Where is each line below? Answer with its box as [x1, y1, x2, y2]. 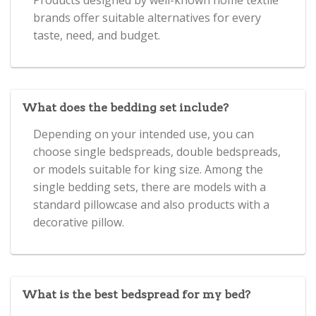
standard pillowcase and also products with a [33, 196, 269, 212]
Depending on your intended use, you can [33, 126, 254, 142]
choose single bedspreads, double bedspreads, [33, 143, 281, 159]
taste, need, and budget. [33, 27, 160, 43]
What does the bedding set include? [22, 100, 229, 114]
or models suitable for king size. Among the [33, 161, 263, 177]
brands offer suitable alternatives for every [33, 9, 261, 25]
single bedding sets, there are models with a [33, 178, 266, 195]
